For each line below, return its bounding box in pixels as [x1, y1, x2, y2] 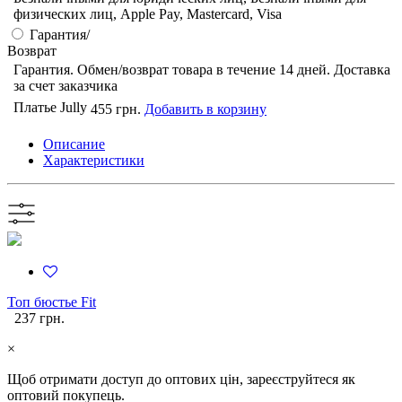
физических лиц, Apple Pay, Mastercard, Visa [13, 6, 282, 22]
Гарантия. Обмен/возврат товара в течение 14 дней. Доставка [13, 62, 390, 78]
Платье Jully [13, 100, 87, 116]
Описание [43, 136, 105, 153]
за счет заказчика [13, 78, 118, 94]
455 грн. [91, 101, 141, 118]
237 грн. [14, 310, 65, 327]
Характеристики [43, 153, 144, 169]
